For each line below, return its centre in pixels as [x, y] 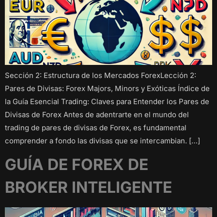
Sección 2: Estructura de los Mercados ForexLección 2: [101, 75]
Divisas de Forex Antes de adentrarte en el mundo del [97, 114]
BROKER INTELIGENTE [88, 187]
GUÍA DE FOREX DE [77, 165]
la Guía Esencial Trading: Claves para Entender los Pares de [107, 101]
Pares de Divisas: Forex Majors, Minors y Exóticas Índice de [107, 88]
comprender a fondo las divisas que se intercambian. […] [102, 140]
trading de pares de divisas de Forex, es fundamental [96, 127]
